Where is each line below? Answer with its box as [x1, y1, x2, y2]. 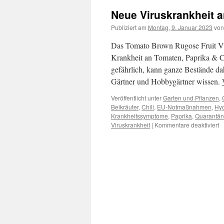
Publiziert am [111, 23, 146, 31]
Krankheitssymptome [111, 111, 168, 120]
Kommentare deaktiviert [154, 120, 219, 129]
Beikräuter [111, 102, 138, 111]
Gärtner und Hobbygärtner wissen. [111, 76, 222, 86]
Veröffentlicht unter [111, 93, 161, 102]
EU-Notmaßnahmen [157, 102, 211, 111]
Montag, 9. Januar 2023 [148, 23, 212, 31]
